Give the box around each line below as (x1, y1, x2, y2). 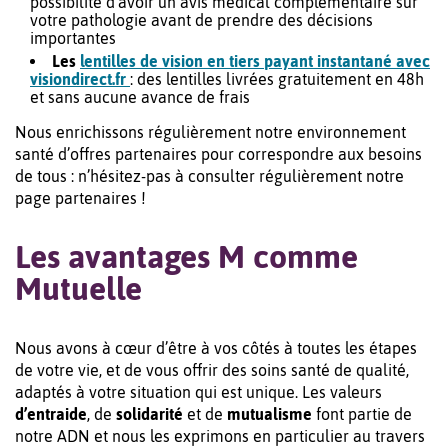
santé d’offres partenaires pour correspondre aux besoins (15, 145, 422, 164)
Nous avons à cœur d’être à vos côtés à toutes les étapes (15, 339, 417, 358)
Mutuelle (15, 270, 142, 308)
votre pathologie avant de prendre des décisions (30, 11, 373, 30)
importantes (30, 29, 116, 48)
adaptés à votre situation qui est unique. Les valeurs (15, 383, 382, 402)
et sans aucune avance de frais (30, 88, 250, 107)
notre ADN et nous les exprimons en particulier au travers (15, 427, 425, 446)
